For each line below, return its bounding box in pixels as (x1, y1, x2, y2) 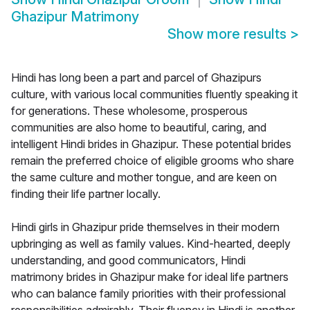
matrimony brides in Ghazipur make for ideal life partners (11, 270, 289, 284)
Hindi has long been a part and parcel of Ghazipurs (11, 71, 262, 85)
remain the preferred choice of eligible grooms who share (11, 154, 294, 168)
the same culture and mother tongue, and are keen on (11, 170, 277, 185)
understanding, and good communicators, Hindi (11, 253, 246, 268)
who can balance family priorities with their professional (11, 286, 286, 301)
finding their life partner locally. (11, 187, 161, 201)
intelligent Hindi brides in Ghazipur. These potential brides (11, 137, 291, 152)
